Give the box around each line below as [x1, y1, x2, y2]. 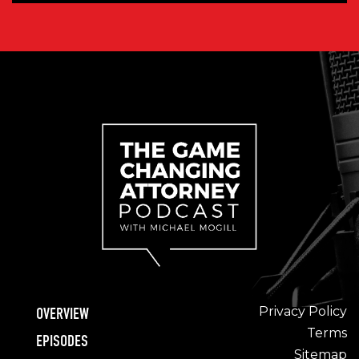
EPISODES [36, 332, 88, 352]
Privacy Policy [258, 304, 347, 320]
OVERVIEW [36, 305, 89, 325]
